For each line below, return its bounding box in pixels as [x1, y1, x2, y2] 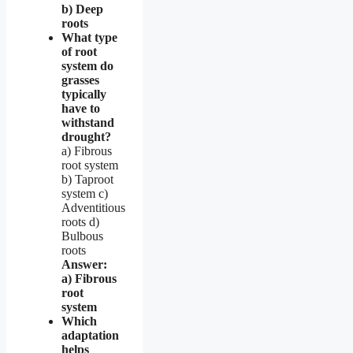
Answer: [61, 257, 107, 271]
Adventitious [61, 200, 125, 214]
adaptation [61, 328, 119, 342]
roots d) [61, 214, 99, 229]
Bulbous [61, 229, 103, 243]
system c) [61, 186, 108, 200]
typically [61, 87, 106, 101]
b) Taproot [61, 172, 113, 186]
